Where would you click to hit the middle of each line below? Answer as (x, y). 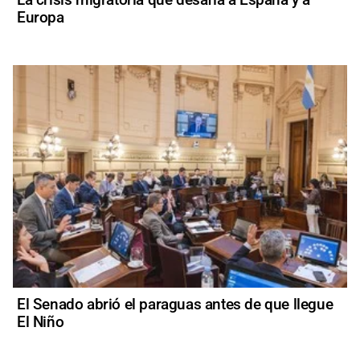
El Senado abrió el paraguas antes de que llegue (175, 305)
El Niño (41, 322)
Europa (41, 17)
